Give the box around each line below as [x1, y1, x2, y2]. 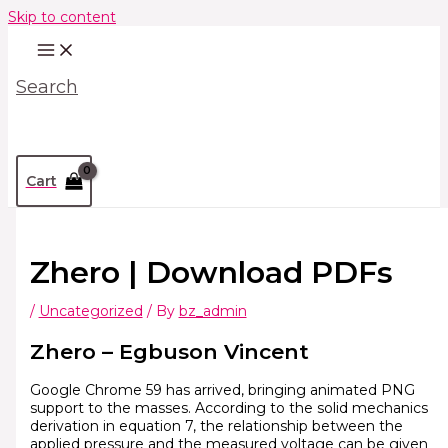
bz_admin [178, 302, 247, 321]
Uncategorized [38, 302, 143, 321]
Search [16, 76, 78, 98]
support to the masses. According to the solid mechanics [29, 398, 428, 417]
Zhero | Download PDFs [29, 254, 393, 292]
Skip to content [8, 8, 116, 26]
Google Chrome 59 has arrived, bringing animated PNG [29, 380, 415, 399]
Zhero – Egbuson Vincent [29, 338, 309, 364]
